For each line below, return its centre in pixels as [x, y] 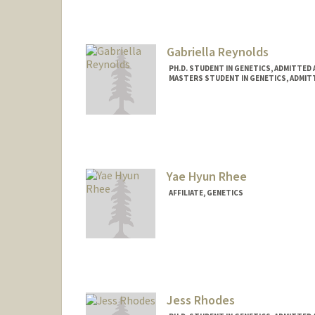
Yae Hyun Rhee [206, 176]
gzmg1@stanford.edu [213, 128]
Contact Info [197, 114]
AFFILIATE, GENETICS [206, 192]
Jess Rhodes [200, 300]
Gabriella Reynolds [217, 51]
